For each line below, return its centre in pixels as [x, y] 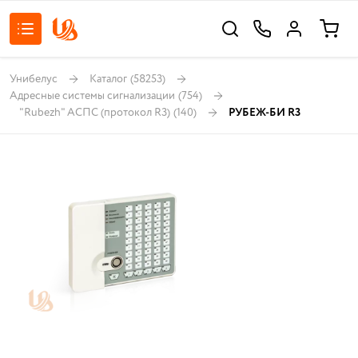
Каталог [108, 79]
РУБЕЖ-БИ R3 [265, 112]
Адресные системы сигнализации [92, 95]
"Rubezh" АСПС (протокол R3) [95, 112]
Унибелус [34, 79]
